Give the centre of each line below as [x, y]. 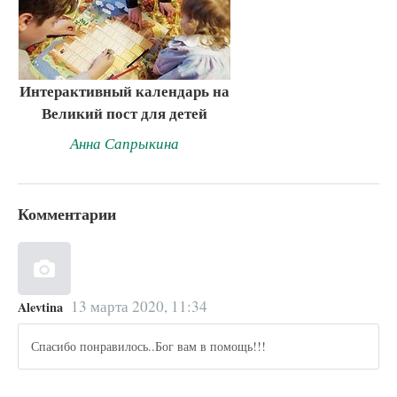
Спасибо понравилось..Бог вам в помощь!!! [149, 346]
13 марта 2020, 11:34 [139, 306]
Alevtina [40, 307]
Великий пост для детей [124, 113]
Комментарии [67, 213]
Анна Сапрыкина [124, 143]
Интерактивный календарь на [124, 91]
